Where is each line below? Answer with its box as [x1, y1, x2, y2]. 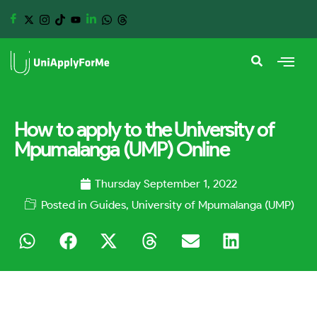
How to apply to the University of [14, 117, 275, 142]
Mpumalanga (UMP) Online [14, 137, 229, 161]
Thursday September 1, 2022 [95, 177, 237, 190]
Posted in [40, 198, 87, 212]
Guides [89, 198, 126, 212]
